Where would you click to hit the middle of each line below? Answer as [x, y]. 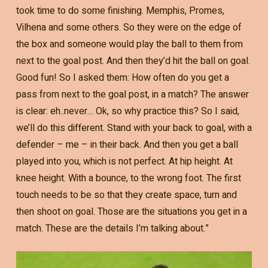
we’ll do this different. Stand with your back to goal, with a [134, 128]
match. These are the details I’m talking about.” [112, 228]
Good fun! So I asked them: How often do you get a [122, 77]
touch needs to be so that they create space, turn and [126, 195]
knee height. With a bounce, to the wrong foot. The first [128, 178]
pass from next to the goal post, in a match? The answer [132, 94]
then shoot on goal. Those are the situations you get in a [131, 211]
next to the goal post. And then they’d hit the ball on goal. [133, 61]
